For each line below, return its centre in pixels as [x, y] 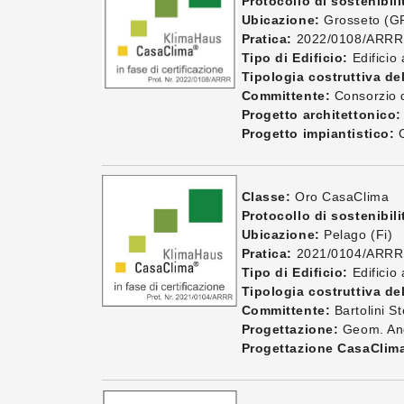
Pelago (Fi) [356, 234]
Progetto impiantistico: [318, 133]
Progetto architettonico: [321, 115]
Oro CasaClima [340, 197]
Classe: [266, 197]
